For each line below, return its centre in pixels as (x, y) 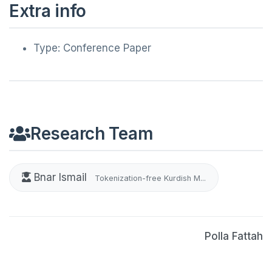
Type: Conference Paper (92, 48)
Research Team (92, 134)
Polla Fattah (234, 236)
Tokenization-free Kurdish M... (150, 178)
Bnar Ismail (60, 177)
